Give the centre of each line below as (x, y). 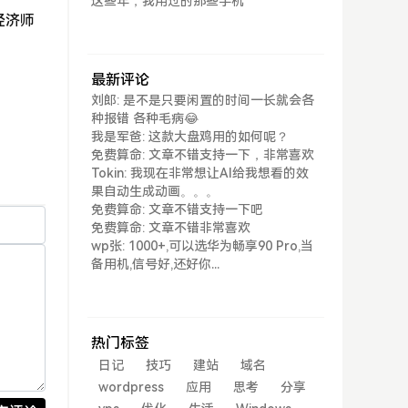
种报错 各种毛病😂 (145, 118)
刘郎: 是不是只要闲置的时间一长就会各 (203, 100)
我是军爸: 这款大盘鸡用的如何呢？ (190, 137)
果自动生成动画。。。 (155, 191)
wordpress (131, 387)
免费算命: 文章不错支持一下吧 (177, 209)
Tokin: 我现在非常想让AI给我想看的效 (200, 173)
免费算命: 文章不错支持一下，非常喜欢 (203, 155)
